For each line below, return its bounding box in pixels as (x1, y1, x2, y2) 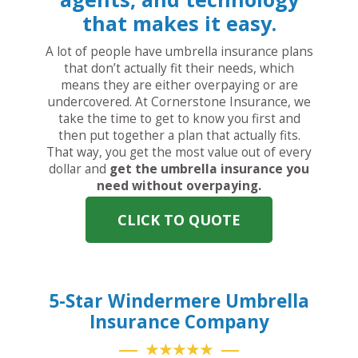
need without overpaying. (97, 177, 261, 194)
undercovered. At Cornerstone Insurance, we (47, 93, 311, 110)
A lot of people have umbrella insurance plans (45, 42, 313, 60)
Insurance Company (89, 308, 269, 334)
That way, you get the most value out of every (46, 143, 312, 161)
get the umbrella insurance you (109, 160, 309, 177)
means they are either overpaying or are (60, 76, 298, 93)
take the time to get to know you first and (58, 109, 300, 127)
